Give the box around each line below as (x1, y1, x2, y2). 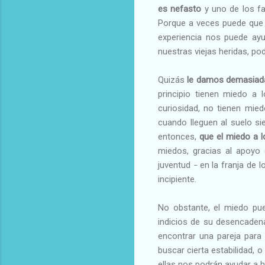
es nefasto (158, 3, 202, 14)
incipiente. (158, 173, 196, 185)
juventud (158, 159, 193, 170)
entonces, (158, 131, 199, 142)
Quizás (158, 74, 188, 85)
